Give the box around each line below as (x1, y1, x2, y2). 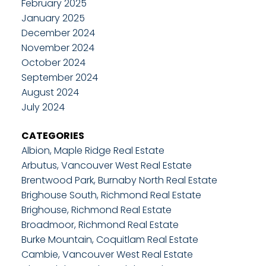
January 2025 (21, 11, 85, 26)
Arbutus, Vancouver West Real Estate (21, 158, 192, 172)
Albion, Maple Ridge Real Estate (21, 143, 164, 157)
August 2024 (21, 85, 79, 100)
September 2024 (21, 71, 98, 85)
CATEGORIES (21, 128, 84, 142)
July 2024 (21, 100, 65, 115)
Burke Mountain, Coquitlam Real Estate (21, 232, 198, 246)
